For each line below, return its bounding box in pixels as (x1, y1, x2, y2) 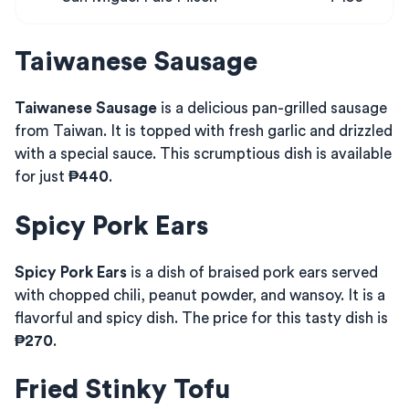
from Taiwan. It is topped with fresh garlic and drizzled (15, 123, 393, 139)
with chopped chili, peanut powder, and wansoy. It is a (15, 287, 385, 303)
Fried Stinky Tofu (15, 377, 230, 404)
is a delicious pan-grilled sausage (157, 100, 387, 116)
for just (15, 169, 68, 184)
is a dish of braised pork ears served (127, 264, 378, 280)
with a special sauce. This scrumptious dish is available (15, 146, 392, 162)
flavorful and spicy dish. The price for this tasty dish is (15, 309, 388, 326)
